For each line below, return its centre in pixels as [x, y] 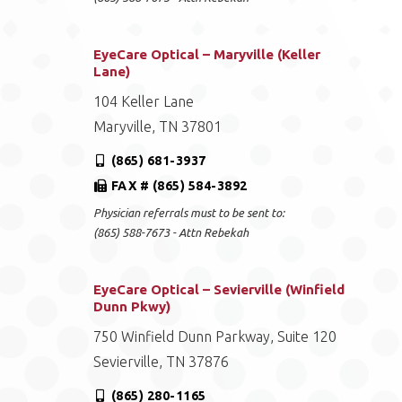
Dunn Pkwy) [131, 306]
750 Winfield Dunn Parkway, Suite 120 [214, 336]
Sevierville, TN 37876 [161, 362]
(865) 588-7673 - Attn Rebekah [170, 232]
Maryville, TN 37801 [157, 127]
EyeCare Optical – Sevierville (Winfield [218, 289]
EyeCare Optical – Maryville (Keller [206, 54]
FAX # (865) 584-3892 [179, 186]
